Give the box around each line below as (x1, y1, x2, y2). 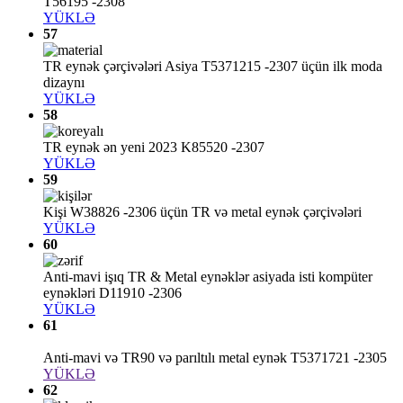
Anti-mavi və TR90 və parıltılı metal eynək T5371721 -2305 (43, 350, 387, 366)
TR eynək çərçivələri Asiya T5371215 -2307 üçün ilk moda (43, 58, 382, 75)
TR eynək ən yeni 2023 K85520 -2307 (43, 139, 264, 156)
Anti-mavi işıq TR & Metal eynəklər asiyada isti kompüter (43, 269, 372, 285)
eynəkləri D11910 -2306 (43, 285, 182, 301)
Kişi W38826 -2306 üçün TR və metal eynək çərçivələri (43, 204, 362, 220)
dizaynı (43, 75, 85, 91)
